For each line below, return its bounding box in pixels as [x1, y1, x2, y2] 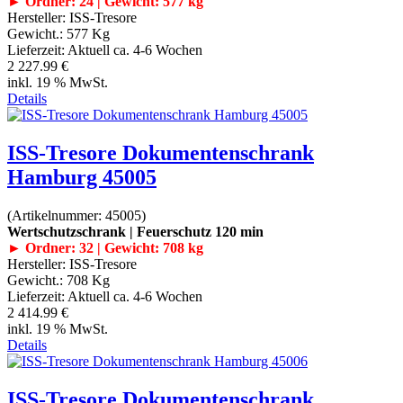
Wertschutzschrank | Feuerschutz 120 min [7, 223, 264, 239]
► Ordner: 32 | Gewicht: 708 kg [7, 239, 203, 255]
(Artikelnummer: [7, 207, 105, 223]
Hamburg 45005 [7, 165, 157, 189]
